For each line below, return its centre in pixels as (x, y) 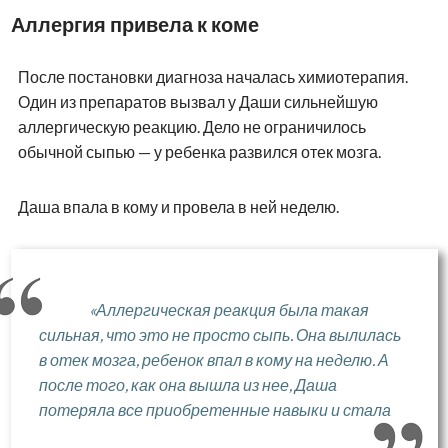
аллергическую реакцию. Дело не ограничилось (191, 126)
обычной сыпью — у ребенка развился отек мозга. (199, 151)
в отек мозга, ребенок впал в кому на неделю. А (213, 359)
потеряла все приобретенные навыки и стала (214, 409)
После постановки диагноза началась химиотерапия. (212, 76)
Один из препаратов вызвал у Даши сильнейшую (197, 101)
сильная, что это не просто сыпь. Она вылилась (219, 334)
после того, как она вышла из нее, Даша (187, 384)
